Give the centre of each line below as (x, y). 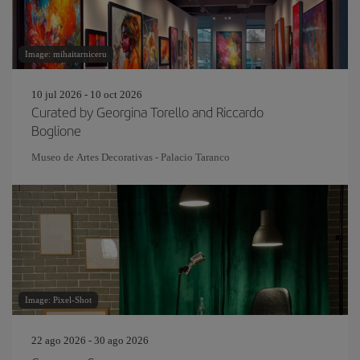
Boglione (56, 130)
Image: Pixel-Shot (58, 300)
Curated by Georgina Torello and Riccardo (147, 112)
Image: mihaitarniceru (66, 54)
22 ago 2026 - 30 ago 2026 (90, 340)
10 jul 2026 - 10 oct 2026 (87, 94)
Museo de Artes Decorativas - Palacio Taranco (131, 157)
